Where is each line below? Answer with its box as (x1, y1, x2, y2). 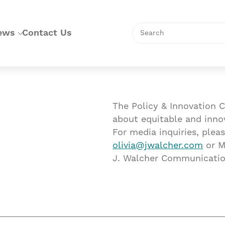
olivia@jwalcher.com (113, 139, 203, 151)
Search (132, 22, 162, 34)
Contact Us (22, 27, 72, 39)
